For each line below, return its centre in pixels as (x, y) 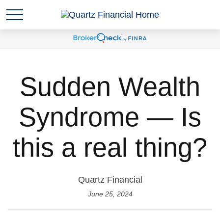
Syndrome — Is (110, 117)
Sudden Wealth (110, 86)
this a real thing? (110, 147)
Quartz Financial (110, 180)
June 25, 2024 (110, 194)
